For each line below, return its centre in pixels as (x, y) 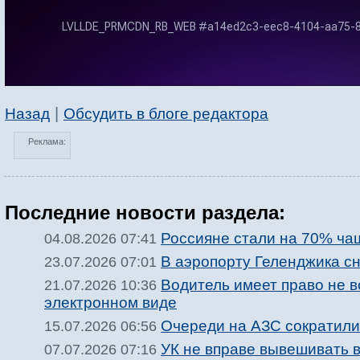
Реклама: (47, 142)
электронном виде (110, 303)
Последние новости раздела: (145, 213)
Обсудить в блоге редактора (166, 114)
